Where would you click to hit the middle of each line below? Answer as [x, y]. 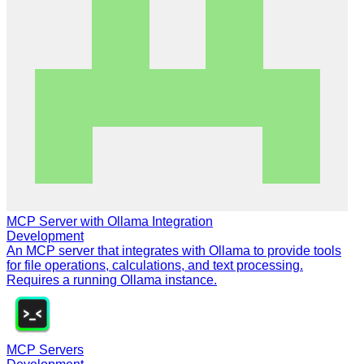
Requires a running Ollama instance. [112, 279]
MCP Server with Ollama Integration [110, 221]
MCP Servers [45, 349]
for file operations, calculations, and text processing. [155, 265]
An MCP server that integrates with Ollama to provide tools [174, 250]
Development [45, 236]
